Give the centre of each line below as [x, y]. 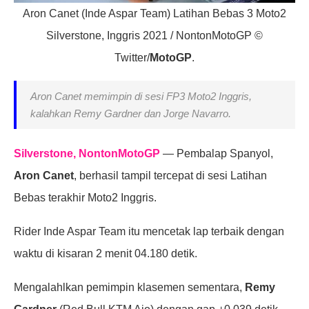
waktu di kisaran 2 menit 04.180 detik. [106, 254]
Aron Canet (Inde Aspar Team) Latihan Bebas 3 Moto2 [154, 14]
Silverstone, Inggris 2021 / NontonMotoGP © [154, 36]
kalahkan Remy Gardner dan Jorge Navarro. [131, 114]
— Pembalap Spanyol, [217, 154]
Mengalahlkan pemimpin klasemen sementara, [129, 288]
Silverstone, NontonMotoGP [87, 154]
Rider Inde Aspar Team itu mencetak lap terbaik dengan [149, 232]
